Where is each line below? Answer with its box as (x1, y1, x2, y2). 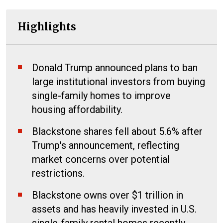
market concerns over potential (32, 153, 170, 165)
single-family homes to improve (32, 89, 171, 102)
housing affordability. (32, 103, 122, 115)
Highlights (18, 20, 76, 33)
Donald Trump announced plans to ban (32, 61, 198, 74)
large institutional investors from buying (32, 75, 205, 88)
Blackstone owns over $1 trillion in (32, 189, 183, 201)
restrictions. (32, 167, 85, 179)
